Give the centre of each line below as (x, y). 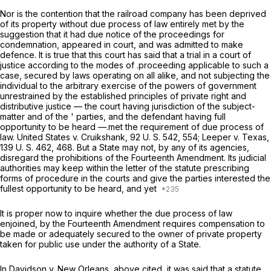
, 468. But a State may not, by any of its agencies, (150, 148)
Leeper (218, 137)
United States (45, 137)
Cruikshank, (106, 137)
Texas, (256, 137)
